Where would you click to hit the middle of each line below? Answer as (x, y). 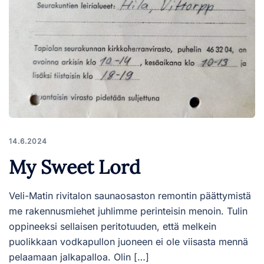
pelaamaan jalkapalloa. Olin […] (79, 257)
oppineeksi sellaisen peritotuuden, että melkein (113, 226)
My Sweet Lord (75, 167)
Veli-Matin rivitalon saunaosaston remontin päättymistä (130, 195)
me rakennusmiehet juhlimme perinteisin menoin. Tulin (128, 211)
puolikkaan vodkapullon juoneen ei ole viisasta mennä (128, 241)
